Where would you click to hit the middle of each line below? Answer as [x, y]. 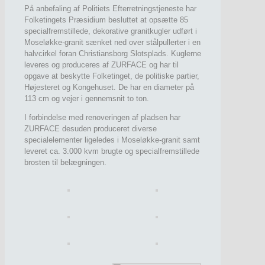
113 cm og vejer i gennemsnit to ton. [87, 99]
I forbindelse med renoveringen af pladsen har [102, 118]
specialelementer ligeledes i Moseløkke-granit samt [112, 140]
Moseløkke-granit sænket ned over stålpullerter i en [112, 43]
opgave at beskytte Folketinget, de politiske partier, [112, 76]
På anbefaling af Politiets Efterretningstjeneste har [110, 9]
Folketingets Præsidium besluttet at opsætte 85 [106, 20]
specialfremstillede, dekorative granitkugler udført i [111, 31]
